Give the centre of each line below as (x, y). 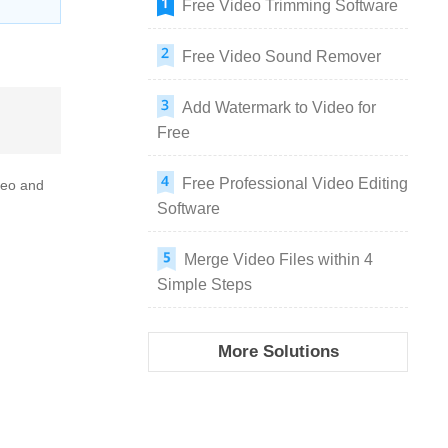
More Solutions (278, 351)
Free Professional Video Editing (295, 183)
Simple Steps (204, 284)
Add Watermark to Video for (279, 107)
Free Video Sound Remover (281, 56)
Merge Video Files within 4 (278, 259)
